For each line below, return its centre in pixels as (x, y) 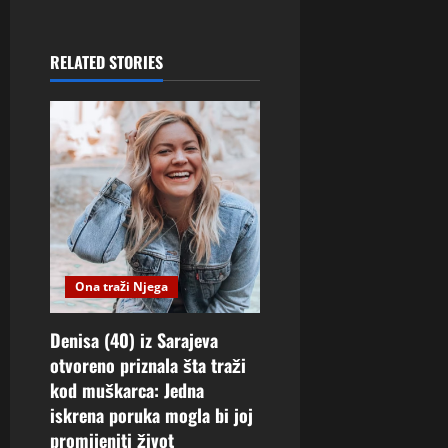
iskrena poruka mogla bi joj (151, 415)
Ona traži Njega (121, 287)
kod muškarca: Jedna (127, 390)
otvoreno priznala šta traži (148, 365)
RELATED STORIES (106, 61)
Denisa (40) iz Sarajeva (134, 340)
